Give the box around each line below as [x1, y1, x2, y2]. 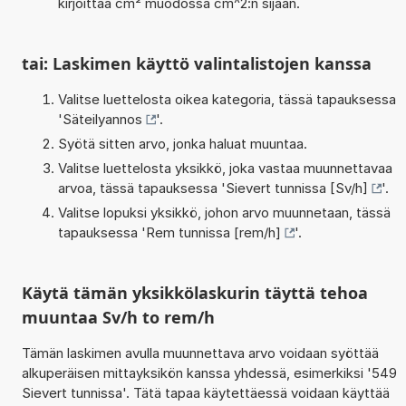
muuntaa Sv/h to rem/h [21, 305, 215, 328]
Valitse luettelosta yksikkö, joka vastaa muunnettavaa [57, 159, 392, 177]
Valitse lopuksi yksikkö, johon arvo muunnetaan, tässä [57, 203, 391, 221]
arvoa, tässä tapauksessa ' [57, 179, 226, 197]
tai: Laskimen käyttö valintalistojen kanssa [21, 52, 372, 74]
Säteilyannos [62, 110, 142, 128]
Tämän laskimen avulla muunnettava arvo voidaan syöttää [21, 343, 379, 362]
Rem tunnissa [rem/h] [145, 223, 281, 241]
